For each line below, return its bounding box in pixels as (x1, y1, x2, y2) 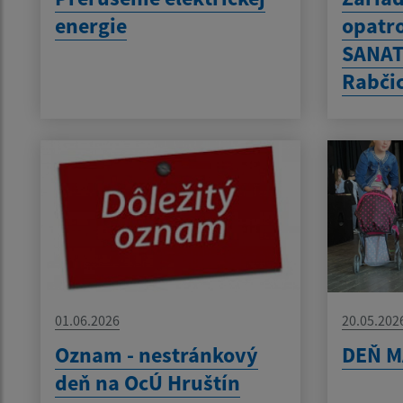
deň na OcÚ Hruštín (55, 368, 240, 397)
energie (55, 12, 127, 40)
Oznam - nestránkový (55, 340, 258, 369)
